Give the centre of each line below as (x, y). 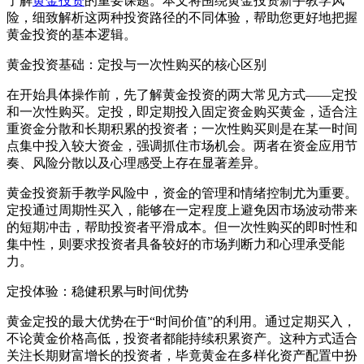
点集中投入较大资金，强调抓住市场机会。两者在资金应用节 (182, 146)
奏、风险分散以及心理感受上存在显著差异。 (136, 163)
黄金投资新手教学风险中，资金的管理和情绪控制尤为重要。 (182, 193)
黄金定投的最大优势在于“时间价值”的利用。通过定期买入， (181, 322)
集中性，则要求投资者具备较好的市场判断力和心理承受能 (175, 245)
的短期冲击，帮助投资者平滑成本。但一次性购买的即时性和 (182, 227)
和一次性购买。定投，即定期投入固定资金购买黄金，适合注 (182, 112)
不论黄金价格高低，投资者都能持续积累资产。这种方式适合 (182, 339)
